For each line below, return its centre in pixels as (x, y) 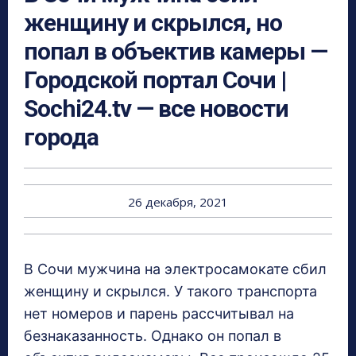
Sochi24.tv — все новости (156, 109)
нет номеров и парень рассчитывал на (159, 314)
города (61, 137)
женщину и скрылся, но (153, 23)
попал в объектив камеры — (176, 52)
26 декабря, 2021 (178, 202)
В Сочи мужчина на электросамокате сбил (175, 269)
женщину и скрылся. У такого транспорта (170, 292)
